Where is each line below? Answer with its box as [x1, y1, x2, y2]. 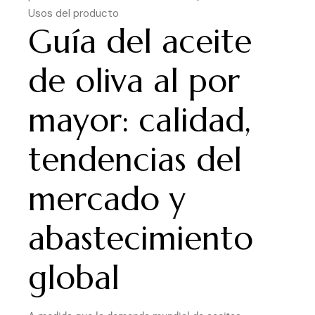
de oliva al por [28, 60, 240, 102]
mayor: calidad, [28, 100, 251, 141]
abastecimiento [28, 218, 253, 259]
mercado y [28, 179, 186, 220]
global [28, 257, 120, 299]
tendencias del [28, 139, 242, 181]
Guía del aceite [28, 21, 252, 63]
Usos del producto [28, 6, 119, 21]
